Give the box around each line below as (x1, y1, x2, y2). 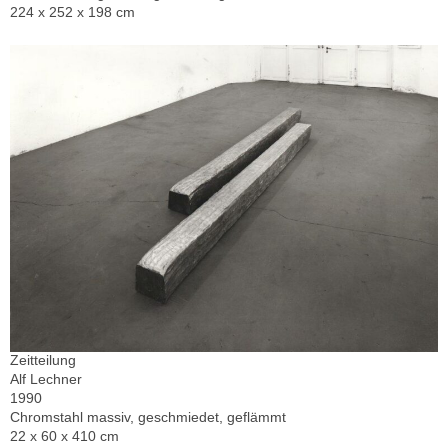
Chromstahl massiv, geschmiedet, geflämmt (10, 409, 286, 426)
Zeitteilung (10, 352, 76, 369)
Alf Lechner (10, 371, 82, 388)
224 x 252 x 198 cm (10, 3, 135, 20)
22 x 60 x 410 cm (10, 428, 119, 445)
